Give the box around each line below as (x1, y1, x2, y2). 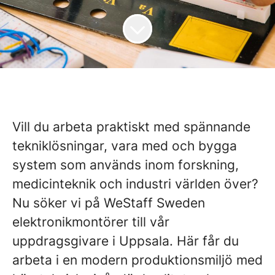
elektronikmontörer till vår (12, 214, 169, 230)
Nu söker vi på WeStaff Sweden (12, 195, 205, 211)
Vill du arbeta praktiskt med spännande (12, 119, 250, 134)
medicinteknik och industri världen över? (12, 176, 258, 192)
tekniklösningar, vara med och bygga (12, 138, 237, 153)
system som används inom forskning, (12, 157, 239, 172)
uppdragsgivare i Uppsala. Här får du (12, 233, 239, 249)
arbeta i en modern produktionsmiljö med (12, 252, 263, 268)
